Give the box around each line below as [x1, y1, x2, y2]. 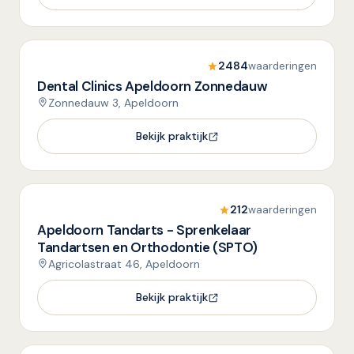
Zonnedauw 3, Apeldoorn [48, 96, 179, 110]
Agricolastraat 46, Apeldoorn [48, 257, 200, 271]
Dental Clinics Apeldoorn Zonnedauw [37, 77, 268, 95]
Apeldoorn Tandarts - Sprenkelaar [37, 221, 252, 239]
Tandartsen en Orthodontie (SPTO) [37, 239, 258, 256]
